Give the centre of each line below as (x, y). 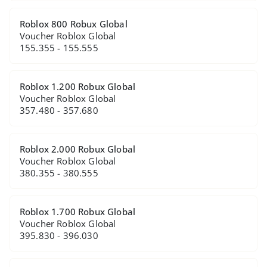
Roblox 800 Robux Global (74, 24)
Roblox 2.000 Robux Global (78, 149)
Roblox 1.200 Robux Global (78, 86)
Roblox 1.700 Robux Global (78, 212)
